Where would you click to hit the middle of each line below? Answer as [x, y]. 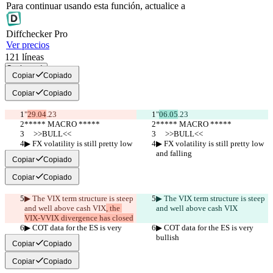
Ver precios [28, 45]
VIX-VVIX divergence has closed [79, 218]
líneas [33, 57]
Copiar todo [26, 69]
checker [37, 34]
